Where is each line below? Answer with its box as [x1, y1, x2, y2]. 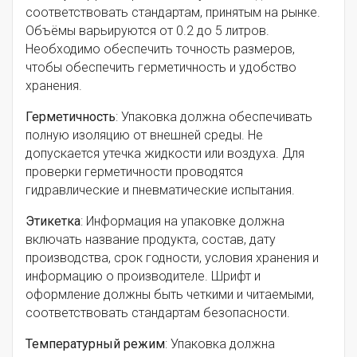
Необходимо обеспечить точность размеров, [25, 41, 295, 57]
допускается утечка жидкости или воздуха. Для [25, 146, 304, 162]
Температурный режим [25, 336, 165, 352]
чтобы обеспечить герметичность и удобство [25, 60, 296, 76]
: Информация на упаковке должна [80, 214, 284, 229]
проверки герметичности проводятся [25, 164, 243, 180]
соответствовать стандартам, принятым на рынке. [25, 5, 320, 21]
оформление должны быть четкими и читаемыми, [25, 287, 314, 303]
